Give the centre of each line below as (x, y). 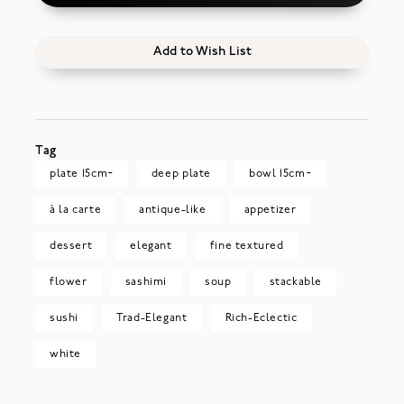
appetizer (270, 210)
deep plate (181, 174)
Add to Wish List (202, 51)
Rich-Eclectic (261, 318)
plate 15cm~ (81, 174)
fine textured (247, 246)
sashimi (146, 282)
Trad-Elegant (152, 318)
